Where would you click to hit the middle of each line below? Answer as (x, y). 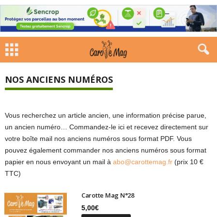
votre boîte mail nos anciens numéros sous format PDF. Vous (98, 139)
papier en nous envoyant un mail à (59, 162)
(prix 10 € (189, 162)
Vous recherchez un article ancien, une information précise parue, (106, 115)
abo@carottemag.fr (144, 162)
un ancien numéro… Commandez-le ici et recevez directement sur (107, 127)
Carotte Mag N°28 (108, 195)
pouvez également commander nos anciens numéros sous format (106, 150)
